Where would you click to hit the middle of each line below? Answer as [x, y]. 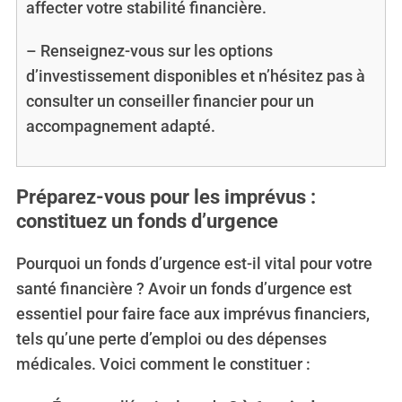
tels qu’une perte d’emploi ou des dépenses [171, 338]
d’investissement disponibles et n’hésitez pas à [195, 75]
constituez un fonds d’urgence [147, 221]
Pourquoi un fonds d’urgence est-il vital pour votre [194, 263]
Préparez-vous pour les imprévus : [166, 197]
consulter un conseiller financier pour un [170, 100]
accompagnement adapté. [120, 126]
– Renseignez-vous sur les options [149, 50]
